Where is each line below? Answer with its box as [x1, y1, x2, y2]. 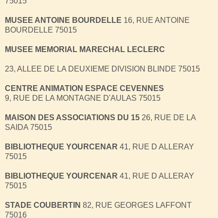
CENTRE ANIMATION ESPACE [5, 84, 120, 92]
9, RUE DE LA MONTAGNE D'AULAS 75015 [5, 93, 161, 102]
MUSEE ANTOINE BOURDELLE [5, 16, 122, 24]
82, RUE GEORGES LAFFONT [83, 200, 192, 209]
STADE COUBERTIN [5, 200, 83, 209]
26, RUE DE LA [140, 113, 196, 122]
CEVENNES [120, 84, 164, 92]
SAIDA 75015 [5, 123, 52, 131]
